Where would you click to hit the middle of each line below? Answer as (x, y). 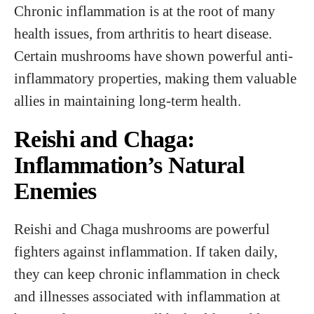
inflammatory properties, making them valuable (155, 78)
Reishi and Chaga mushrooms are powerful (142, 229)
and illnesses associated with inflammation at (147, 296)
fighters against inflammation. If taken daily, (146, 251)
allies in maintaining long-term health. (128, 101)
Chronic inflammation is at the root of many (145, 11)
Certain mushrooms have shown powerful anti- (153, 56)
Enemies (55, 191)
